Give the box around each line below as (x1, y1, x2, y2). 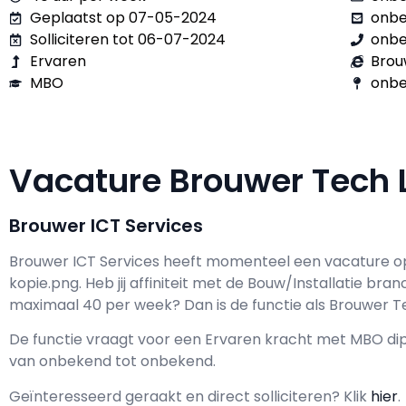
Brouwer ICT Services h (9, 251, 172, 272)
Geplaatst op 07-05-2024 (29, 7, 217, 28)
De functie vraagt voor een (9, 329, 205, 351)
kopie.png (9, 273, 79, 294)
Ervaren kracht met (205, 329, 346, 351)
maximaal (9, 295, 82, 315)
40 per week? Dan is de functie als (82, 295, 329, 315)
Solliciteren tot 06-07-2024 (29, 29, 226, 50)
